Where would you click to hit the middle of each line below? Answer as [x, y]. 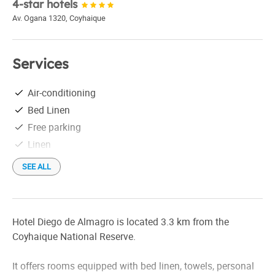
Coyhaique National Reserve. [74, 237]
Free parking [54, 127]
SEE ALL [37, 166]
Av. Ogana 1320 [39, 18]
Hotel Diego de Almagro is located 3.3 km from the [121, 222]
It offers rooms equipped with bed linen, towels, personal [133, 266]
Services [41, 64]
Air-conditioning [62, 92]
